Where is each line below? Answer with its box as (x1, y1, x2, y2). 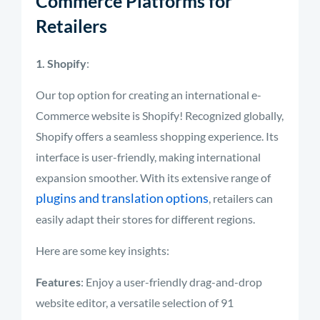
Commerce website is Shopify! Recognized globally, (36, 109, 284, 122)
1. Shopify (36, 56, 86, 70)
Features (36, 275, 81, 289)
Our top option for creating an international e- (36, 88, 261, 101)
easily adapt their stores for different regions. (36, 212, 255, 226)
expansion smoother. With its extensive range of (36, 171, 271, 184)
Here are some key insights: (36, 244, 169, 257)
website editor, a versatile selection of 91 (36, 296, 234, 309)
